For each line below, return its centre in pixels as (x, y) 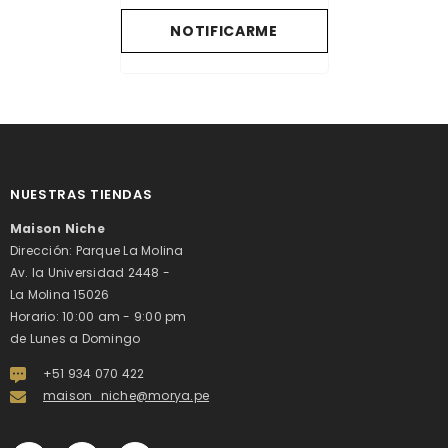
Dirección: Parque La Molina (97, 251)
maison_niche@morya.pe (126, 396)
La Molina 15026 (60, 295)
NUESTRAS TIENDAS (81, 195)
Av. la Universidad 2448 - (90, 273)
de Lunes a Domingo (75, 339)
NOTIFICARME (224, 31)
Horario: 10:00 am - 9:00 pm (98, 317)
